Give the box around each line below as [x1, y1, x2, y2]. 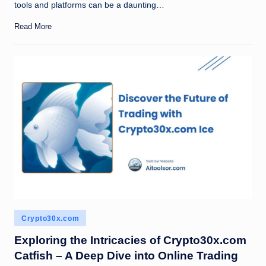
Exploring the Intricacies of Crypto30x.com [14, 233, 246, 246]
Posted [14, 211, 39, 221]
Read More [14, 21, 52, 31]
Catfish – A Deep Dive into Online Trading [14, 249, 238, 262]
